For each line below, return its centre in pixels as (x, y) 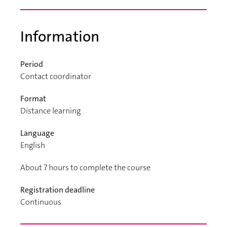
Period (32, 64)
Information (60, 36)
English (33, 145)
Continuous (41, 202)
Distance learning (50, 110)
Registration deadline (58, 190)
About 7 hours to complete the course (85, 167)
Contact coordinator (56, 76)
